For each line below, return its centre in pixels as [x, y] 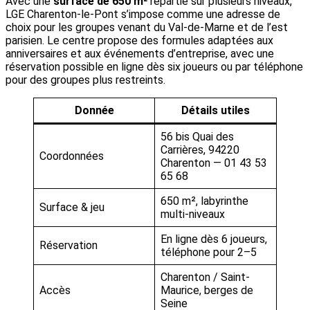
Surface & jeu [72, 208]
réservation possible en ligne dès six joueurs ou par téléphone [154, 67]
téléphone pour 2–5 [209, 253]
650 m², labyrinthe [204, 201]
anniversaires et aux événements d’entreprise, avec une [140, 54]
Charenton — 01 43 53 [214, 163]
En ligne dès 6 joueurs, [214, 239]
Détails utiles [216, 111]
